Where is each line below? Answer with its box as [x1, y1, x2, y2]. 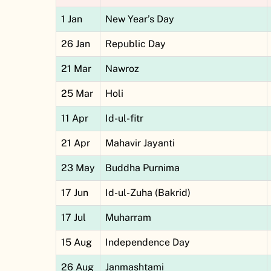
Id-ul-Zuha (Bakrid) [105, 187, 191, 199]
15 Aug [61, 237, 92, 249]
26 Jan [61, 38, 90, 50]
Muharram [105, 212, 151, 224]
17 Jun [61, 187, 88, 199]
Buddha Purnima [105, 162, 180, 174]
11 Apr [61, 113, 88, 125]
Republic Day [105, 38, 166, 50]
